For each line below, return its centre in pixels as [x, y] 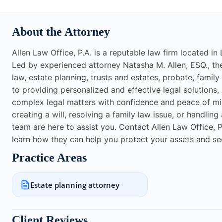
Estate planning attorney [75, 185]
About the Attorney [61, 32]
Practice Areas [49, 158]
